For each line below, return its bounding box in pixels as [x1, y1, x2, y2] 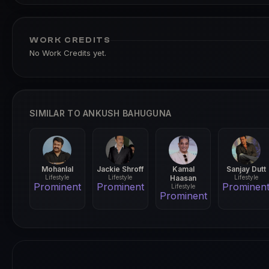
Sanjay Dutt [226, 165, 266, 174]
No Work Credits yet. [29, 48, 106, 58]
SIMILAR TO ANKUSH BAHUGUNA [29, 108, 172, 118]
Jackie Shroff [97, 165, 144, 174]
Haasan [170, 174, 197, 183]
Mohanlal [41, 165, 73, 174]
